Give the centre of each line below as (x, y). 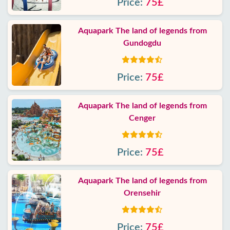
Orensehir (142, 193)
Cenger (142, 118)
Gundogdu (142, 43)
